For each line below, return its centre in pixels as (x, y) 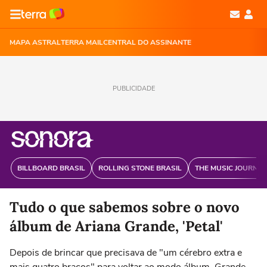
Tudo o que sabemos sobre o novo (125, 207)
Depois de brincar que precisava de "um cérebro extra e (126, 253)
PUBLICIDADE (133, 89)
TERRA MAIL (82, 42)
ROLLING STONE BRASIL (140, 168)
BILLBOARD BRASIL (51, 168)
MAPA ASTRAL (35, 42)
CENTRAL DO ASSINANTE (147, 42)
